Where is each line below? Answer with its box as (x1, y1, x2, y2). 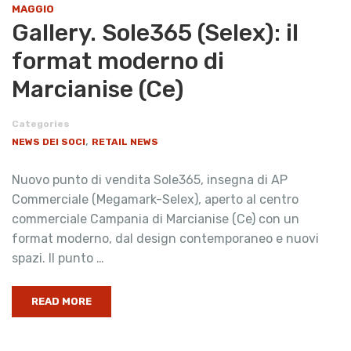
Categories (12, 118, 70, 129)
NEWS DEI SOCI (12, 136, 85, 147)
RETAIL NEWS (92, 136, 158, 147)
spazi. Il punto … (12, 250, 104, 266)
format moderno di (12, 46, 224, 75)
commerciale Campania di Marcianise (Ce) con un (12, 211, 299, 226)
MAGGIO (12, 2, 54, 15)
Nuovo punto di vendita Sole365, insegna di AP (12, 172, 288, 187)
